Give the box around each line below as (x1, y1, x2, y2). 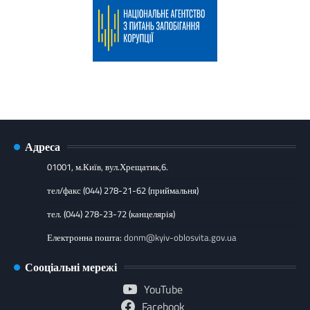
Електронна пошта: (47, 230, 124, 244)
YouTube (144, 280, 183, 298)
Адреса (25, 138, 60, 155)
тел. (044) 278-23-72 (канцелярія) (47, 206, 175, 221)
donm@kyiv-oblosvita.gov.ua (124, 230, 237, 244)
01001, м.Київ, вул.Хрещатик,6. (47, 159, 168, 174)
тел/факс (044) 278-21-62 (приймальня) (47, 183, 199, 197)
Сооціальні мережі (25, 258, 117, 275)
